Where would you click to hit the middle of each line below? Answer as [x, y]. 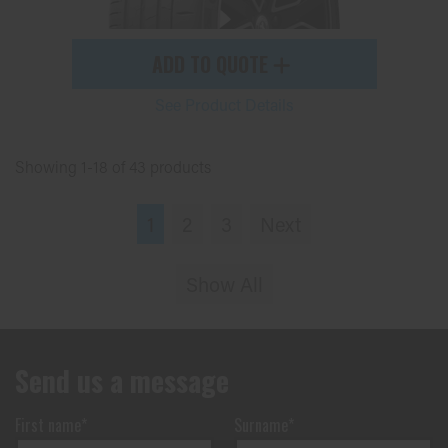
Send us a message [122, 380]
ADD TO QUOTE [212, 64]
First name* [51, 425]
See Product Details [224, 104]
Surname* [264, 425]
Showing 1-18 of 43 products [113, 166]
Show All [224, 284]
